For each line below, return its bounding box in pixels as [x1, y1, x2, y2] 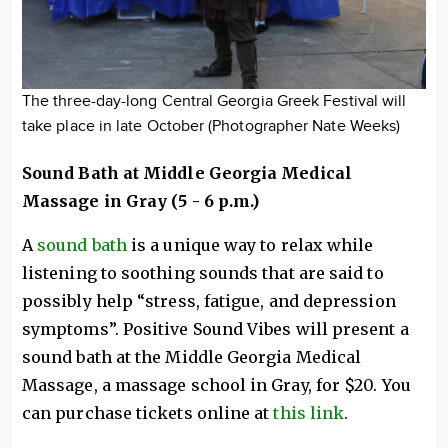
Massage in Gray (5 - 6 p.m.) [22, 191, 260, 212]
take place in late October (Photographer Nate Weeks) [22, 117, 401, 137]
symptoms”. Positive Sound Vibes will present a [22, 319, 409, 340]
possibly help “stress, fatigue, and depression [22, 291, 396, 312]
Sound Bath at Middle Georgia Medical [22, 163, 352, 184]
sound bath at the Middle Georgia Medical [22, 347, 362, 368]
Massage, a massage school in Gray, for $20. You [22, 375, 411, 396]
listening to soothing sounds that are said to [22, 263, 384, 284]
